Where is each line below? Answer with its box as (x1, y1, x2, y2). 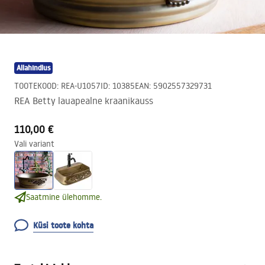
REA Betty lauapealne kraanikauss (14, 95, 153, 106)
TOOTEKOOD (14, 80, 57, 91)
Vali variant (14, 138, 54, 149)
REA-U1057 (61, 80, 101, 91)
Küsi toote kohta (33, 219, 93, 231)
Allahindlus (17, 63, 50, 73)
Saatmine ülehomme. (26, 192, 102, 202)
